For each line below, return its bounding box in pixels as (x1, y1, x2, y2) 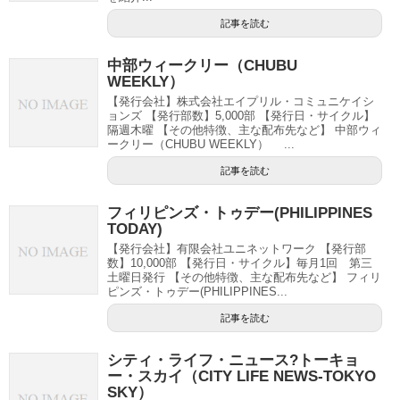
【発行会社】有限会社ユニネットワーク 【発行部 (107, 242, 366, 255)
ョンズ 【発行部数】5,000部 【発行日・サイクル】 (107, 109, 375, 122)
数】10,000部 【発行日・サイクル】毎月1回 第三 (107, 256, 372, 270)
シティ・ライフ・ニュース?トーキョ (107, 352, 359, 369)
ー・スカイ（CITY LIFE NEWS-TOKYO (107, 368, 376, 385)
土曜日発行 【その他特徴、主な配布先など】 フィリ (107, 271, 381, 284)
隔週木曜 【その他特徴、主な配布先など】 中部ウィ (107, 123, 381, 137)
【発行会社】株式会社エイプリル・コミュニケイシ (107, 95, 374, 108)
